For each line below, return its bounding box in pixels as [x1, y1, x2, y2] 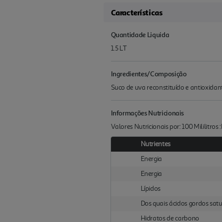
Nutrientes [140, 139, 171, 148]
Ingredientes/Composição [111, 69, 187, 78]
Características [111, 7, 163, 17]
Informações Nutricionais [111, 108, 184, 117]
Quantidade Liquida [111, 30, 169, 39]
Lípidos [140, 184, 161, 193]
